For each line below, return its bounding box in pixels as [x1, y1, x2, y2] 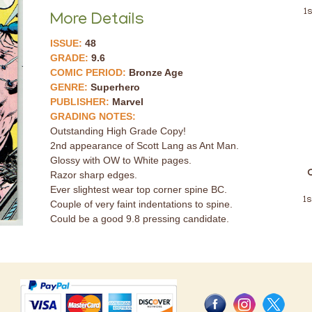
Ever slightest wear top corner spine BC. [49, 184, 227, 195]
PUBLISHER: [49, 96, 112, 107]
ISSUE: [49, 38, 85, 49]
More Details [49, 11, 144, 30]
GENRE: [49, 81, 91, 93]
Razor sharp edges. [49, 169, 137, 180]
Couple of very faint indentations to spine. [49, 198, 233, 210]
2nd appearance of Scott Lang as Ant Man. [49, 140, 239, 151]
